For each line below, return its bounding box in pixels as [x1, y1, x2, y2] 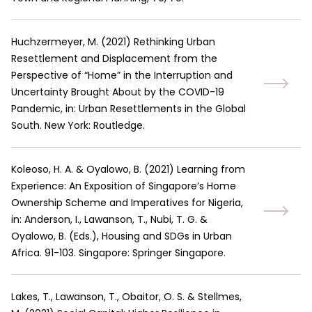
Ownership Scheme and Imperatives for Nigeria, [11, 196, 243, 210]
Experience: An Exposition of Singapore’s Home [11, 179, 236, 193]
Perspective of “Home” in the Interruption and [11, 68, 233, 82]
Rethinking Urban [134, 35, 215, 49]
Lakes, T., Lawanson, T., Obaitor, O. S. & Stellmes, [11, 290, 242, 304]
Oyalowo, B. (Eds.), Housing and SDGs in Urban [11, 229, 232, 243]
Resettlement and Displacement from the [11, 52, 217, 65]
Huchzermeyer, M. [11, 35, 98, 49]
